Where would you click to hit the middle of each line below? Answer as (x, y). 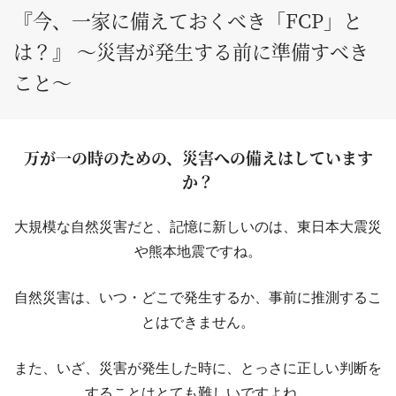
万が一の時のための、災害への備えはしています (198, 157)
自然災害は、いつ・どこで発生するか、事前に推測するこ (198, 297)
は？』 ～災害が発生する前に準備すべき (191, 51)
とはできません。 (198, 322)
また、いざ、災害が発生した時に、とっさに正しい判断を (198, 368)
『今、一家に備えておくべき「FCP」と (188, 20)
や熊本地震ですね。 (198, 251)
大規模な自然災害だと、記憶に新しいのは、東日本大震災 (198, 227)
